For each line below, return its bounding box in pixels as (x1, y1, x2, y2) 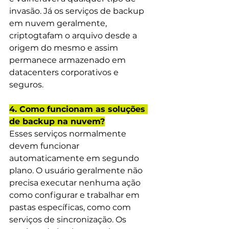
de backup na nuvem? (9, 116, 105, 126)
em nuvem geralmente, (9, 18, 109, 28)
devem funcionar (9, 141, 81, 151)
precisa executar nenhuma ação (9, 177, 143, 188)
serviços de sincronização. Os (9, 214, 128, 224)
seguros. (9, 79, 48, 89)
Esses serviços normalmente (9, 128, 128, 139)
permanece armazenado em (9, 55, 128, 65)
